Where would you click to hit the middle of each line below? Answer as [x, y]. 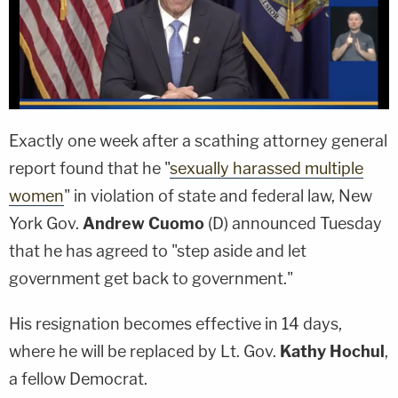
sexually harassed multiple [267, 168]
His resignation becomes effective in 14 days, [175, 323]
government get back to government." [151, 278]
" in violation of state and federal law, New [218, 195]
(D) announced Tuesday [293, 223]
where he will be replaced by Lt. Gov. [144, 351]
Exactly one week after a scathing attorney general [198, 140]
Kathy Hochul [332, 351]
